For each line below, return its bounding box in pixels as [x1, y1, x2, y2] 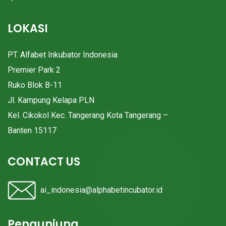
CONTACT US [8, 154, 80, 170]
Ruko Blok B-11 [8, 80, 62, 90]
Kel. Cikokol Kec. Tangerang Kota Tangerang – [8, 110, 168, 121]
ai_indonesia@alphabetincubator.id [40, 185, 162, 195]
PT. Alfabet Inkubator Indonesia [8, 50, 118, 60]
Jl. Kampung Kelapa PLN [8, 95, 94, 105]
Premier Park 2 [8, 65, 61, 75]
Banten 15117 [8, 126, 56, 136]
